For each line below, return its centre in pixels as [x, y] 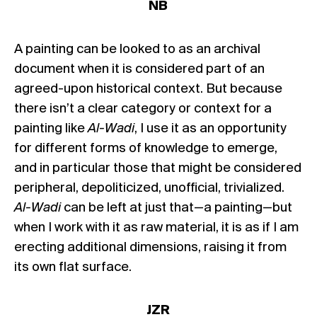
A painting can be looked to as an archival [137, 49]
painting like [51, 128]
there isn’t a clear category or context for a [143, 109]
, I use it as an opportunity [211, 128]
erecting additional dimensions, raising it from [150, 247]
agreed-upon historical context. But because [148, 89]
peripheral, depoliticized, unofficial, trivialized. [149, 188]
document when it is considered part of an [139, 69]
